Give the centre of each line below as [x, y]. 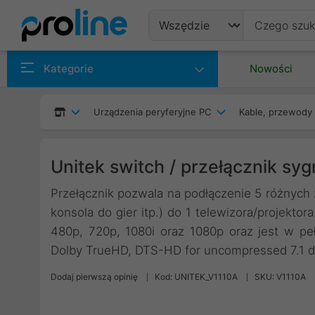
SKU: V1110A [280, 277]
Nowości [271, 69]
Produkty [189, 59]
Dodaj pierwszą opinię [94, 277]
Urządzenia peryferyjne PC [152, 112]
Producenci [197, 94]
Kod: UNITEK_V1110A [196, 277]
